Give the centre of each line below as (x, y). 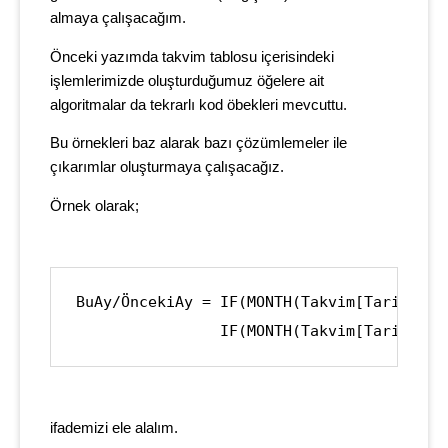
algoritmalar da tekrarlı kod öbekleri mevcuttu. (198, 104)
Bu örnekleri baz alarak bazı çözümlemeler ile (198, 143)
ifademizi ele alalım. (114, 427)
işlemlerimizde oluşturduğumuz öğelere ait (187, 80)
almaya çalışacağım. (118, 18)
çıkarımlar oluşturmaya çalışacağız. (167, 167)
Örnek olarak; (96, 205)
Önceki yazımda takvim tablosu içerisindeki (192, 56)
